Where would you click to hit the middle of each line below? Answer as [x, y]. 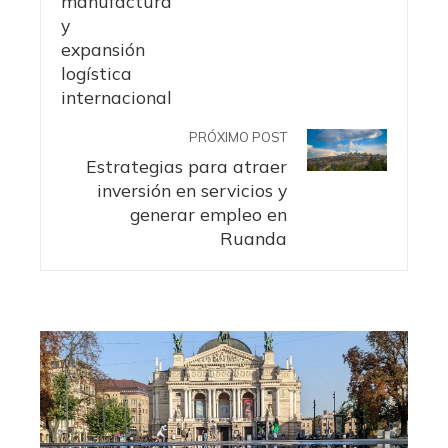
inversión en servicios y [192, 190]
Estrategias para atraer [186, 166]
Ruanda [253, 238]
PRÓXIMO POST [238, 137]
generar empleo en [208, 214]
